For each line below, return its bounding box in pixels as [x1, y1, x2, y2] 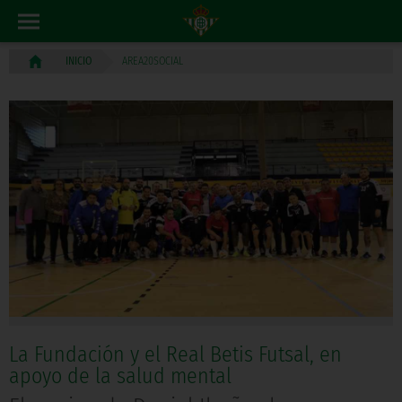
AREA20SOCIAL [122, 55, 183, 68]
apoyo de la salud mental [9, 363, 232, 389]
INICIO [66, 55, 92, 68]
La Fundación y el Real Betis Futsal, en [9, 342, 342, 368]
